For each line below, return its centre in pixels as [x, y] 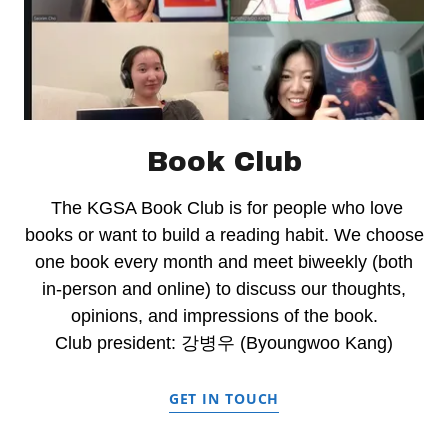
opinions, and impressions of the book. [224, 315]
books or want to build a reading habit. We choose [224, 234]
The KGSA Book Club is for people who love [224, 207]
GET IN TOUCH [224, 398]
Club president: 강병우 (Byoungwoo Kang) [224, 342]
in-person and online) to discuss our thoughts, [224, 288]
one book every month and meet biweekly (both [224, 261]
